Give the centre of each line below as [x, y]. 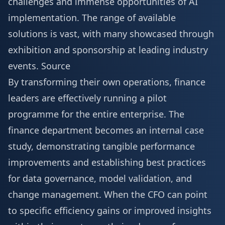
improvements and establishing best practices [107, 162]
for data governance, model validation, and [100, 178]
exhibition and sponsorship [67, 50]
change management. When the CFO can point [108, 194]
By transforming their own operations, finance [107, 82]
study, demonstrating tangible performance [101, 146]
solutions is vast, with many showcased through [111, 34]
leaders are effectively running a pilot [87, 98]
